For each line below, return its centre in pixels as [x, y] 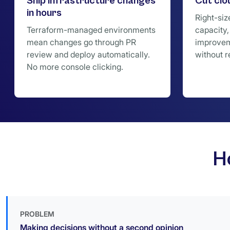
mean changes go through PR [81, 42]
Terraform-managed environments [91, 30]
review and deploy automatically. [88, 54]
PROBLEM [37, 214]
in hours [44, 13]
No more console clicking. [75, 67]
